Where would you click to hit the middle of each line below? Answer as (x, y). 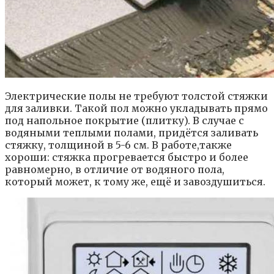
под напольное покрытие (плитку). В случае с (124, 121)
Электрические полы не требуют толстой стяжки (136, 96)
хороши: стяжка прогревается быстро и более (127, 157)
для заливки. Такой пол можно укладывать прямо (136, 109)
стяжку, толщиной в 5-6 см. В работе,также (118, 145)
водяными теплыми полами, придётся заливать (131, 133)
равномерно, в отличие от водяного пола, (115, 170)
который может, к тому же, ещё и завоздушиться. (135, 182)
